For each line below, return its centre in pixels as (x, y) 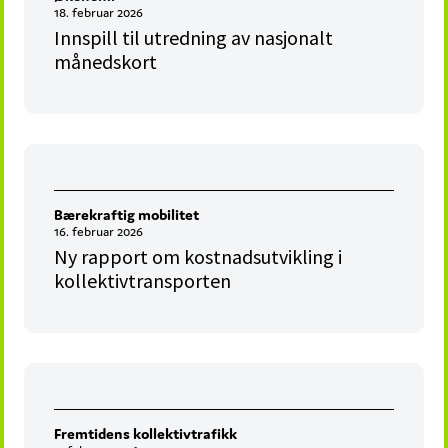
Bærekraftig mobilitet (127, 215)
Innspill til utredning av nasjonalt (194, 38)
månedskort (106, 62)
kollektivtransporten (143, 281)
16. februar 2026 (99, 232)
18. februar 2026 (99, 13)
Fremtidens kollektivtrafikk (146, 434)
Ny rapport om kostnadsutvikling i (198, 257)
